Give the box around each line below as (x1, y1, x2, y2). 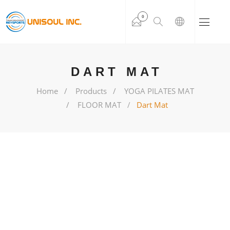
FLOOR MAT (78, 100, 121, 110)
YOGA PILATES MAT (124, 86, 194, 96)
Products (75, 86, 107, 96)
